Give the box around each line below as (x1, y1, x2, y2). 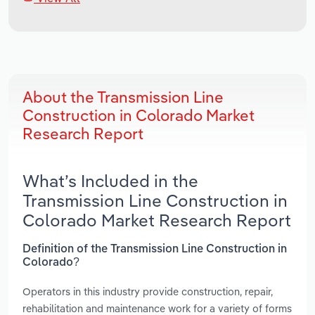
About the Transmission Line (22, 87, 224, 108)
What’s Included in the (22, 170, 198, 192)
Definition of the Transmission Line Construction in (22, 243, 287, 255)
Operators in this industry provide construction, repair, (22, 284, 273, 298)
